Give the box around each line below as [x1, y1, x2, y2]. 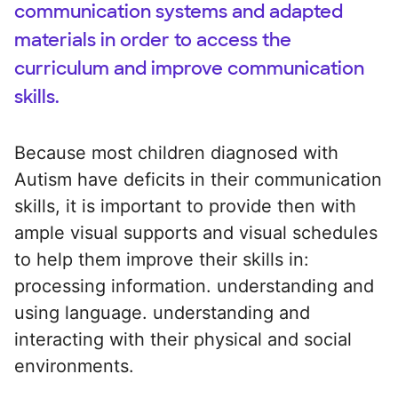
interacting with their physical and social [14, 328, 352, 350]
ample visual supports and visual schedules [14, 221, 378, 243]
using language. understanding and [14, 301, 310, 323]
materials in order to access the [14, 28, 291, 52]
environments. [14, 354, 134, 377]
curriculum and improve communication [14, 56, 364, 80]
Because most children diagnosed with [14, 141, 338, 163]
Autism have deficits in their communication [14, 168, 382, 190]
